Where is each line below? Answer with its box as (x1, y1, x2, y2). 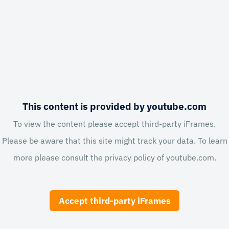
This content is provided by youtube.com (22, 100, 207, 112)
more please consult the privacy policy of (13, 152, 166, 163)
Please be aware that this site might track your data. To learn (2, 135, 227, 146)
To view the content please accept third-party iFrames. (13, 118, 216, 129)
